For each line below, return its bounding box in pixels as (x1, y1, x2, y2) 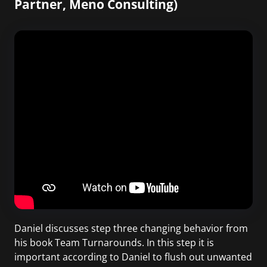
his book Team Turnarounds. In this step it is (14, 236, 214, 250)
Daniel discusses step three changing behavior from (14, 222, 248, 235)
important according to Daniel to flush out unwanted (14, 250, 252, 264)
